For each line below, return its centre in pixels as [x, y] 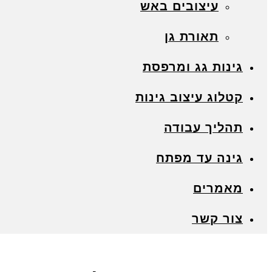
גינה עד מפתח [199, 158]
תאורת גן [192, 36]
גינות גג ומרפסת [193, 67]
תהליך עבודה [203, 127]
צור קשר [217, 219]
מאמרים [218, 188]
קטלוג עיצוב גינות [189, 97]
